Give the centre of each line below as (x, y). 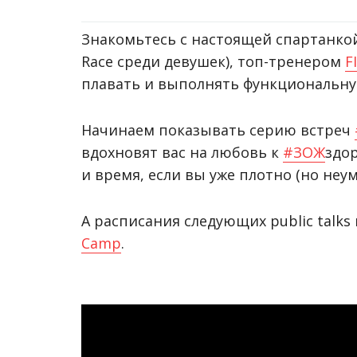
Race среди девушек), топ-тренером (213, 61)
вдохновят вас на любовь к (182, 152)
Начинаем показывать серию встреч (218, 130)
